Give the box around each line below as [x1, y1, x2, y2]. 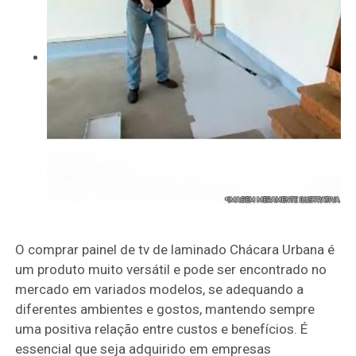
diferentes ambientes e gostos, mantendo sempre [15, 300, 315, 317]
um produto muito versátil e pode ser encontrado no [15, 261, 327, 277]
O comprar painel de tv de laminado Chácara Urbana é [15, 241, 335, 257]
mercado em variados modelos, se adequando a [15, 281, 304, 297]
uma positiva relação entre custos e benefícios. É [15, 320, 308, 337]
